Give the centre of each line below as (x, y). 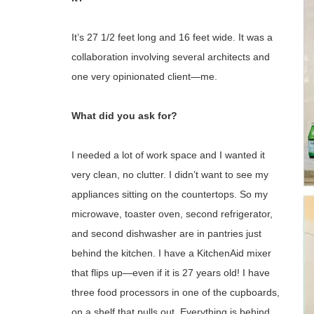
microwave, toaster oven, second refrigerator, (172, 214)
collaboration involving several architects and (171, 57)
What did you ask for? (124, 116)
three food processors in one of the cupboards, (176, 292)
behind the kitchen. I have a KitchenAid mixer (171, 253)
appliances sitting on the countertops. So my (170, 194)
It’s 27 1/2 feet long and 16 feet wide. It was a (172, 37)
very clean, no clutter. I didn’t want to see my (170, 175)
